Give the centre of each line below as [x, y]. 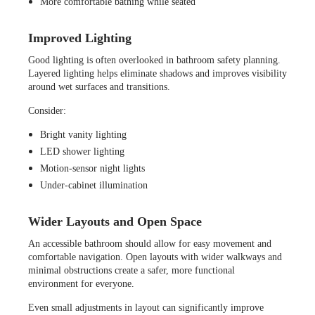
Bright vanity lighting [83, 134]
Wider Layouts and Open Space [115, 221]
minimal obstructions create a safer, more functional [131, 270]
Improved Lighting [80, 38]
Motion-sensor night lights [92, 168]
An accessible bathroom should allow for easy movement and [150, 243]
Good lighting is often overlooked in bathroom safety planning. [154, 60]
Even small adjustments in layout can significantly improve [146, 307]
